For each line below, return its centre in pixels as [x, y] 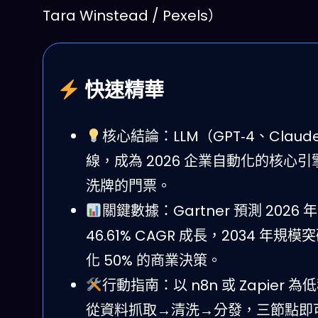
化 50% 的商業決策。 [154, 261]
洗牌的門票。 [128, 186]
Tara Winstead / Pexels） [132, 16]
